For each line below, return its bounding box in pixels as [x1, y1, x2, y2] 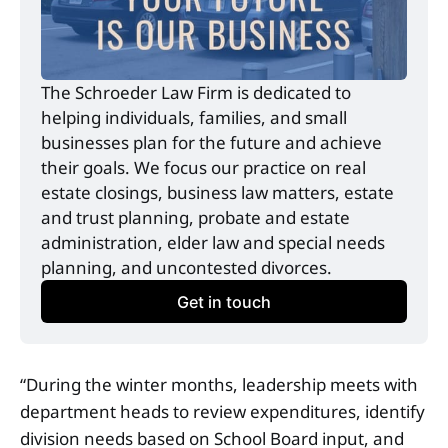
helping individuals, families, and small [41, 106, 348, 130]
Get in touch [177, 291, 271, 312]
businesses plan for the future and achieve [41, 131, 383, 155]
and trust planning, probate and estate [41, 206, 351, 230]
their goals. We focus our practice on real [41, 156, 367, 180]
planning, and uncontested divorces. [41, 256, 333, 280]
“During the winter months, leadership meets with [20, 373, 418, 397]
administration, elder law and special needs [41, 231, 386, 255]
